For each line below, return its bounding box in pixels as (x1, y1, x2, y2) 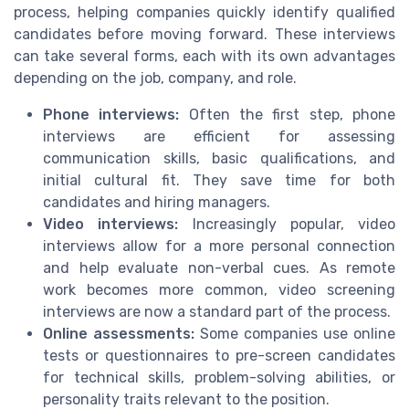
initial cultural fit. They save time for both (43, 171, 395, 189)
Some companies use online (194, 324, 395, 342)
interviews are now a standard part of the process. (43, 302, 391, 320)
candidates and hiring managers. (43, 193, 270, 211)
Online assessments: (43, 324, 194, 342)
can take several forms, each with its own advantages (14, 47, 395, 65)
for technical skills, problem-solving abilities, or (43, 368, 395, 386)
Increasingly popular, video (178, 215, 395, 233)
